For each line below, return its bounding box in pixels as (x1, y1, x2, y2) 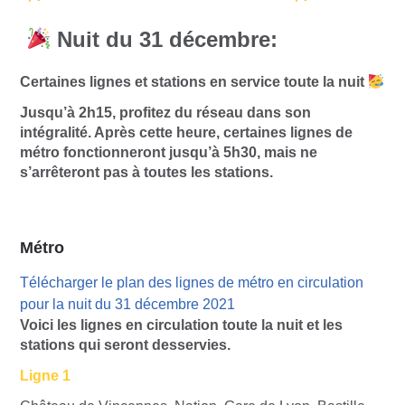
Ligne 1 (20, 367, 71, 383)
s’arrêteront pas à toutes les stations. (20, 164, 273, 180)
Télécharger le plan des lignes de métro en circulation (20, 274, 363, 290)
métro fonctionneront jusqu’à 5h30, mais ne (20, 144, 317, 160)
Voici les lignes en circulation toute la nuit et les (20, 316, 343, 333)
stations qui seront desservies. (20, 336, 231, 353)
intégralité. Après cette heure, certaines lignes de (20, 124, 353, 140)
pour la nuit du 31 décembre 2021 (20, 296, 239, 312)
